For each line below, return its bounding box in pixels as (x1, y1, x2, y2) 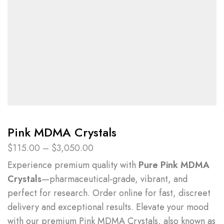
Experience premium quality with (7, 158, 138, 172)
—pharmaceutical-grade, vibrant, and (41, 172, 187, 186)
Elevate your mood (136, 200, 208, 214)
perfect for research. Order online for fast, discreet (7, 186, 210, 200)
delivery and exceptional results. (7, 200, 136, 214)
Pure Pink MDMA (138, 158, 209, 172)
